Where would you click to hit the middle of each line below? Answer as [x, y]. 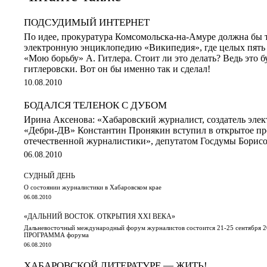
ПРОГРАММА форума [56, 235]
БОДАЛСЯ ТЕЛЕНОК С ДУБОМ [95, 105]
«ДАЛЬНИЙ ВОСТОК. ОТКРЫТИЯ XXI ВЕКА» [100, 216]
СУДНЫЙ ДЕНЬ [49, 176]
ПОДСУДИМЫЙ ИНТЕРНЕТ [87, 22]
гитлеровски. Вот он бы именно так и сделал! [117, 69]
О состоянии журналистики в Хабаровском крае [93, 187]
